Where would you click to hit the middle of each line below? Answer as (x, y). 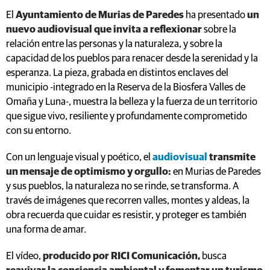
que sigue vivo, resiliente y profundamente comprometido (127, 116)
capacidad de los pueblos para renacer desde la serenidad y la (132, 58)
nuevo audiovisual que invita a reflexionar (104, 30)
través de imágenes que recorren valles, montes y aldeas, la (128, 201)
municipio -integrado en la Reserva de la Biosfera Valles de (126, 87)
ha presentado (215, 15)
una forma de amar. (46, 230)
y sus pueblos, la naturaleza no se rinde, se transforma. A (122, 186)
